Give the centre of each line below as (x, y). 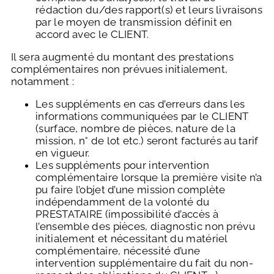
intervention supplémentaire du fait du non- (144, 263)
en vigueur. (63, 153)
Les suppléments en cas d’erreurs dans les (140, 104)
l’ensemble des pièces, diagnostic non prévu (145, 227)
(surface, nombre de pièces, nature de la (135, 129)
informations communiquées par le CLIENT (142, 117)
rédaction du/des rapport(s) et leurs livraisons (149, 10)
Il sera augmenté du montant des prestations (122, 57)
